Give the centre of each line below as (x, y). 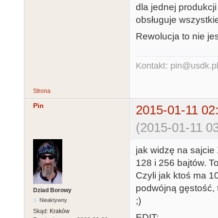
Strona (42, 91)
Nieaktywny (54, 200)
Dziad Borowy (52, 190)
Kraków (60, 211)
